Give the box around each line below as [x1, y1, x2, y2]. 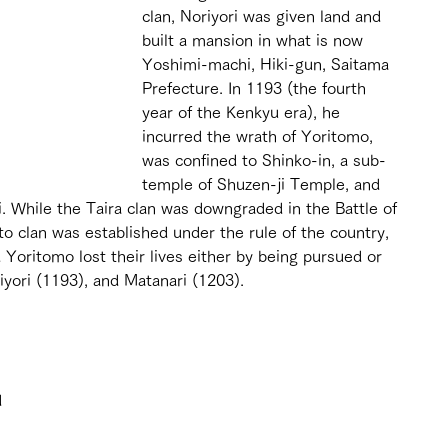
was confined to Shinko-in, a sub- [142, 151, 386, 168]
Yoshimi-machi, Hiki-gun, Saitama [142, 55, 394, 72]
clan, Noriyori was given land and [142, 7, 386, 24]
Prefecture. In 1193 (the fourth [142, 79, 371, 96]
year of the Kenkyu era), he [142, 103, 345, 120]
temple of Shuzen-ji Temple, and [142, 175, 385, 192]
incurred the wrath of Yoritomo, [142, 127, 378, 144]
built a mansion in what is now [142, 31, 368, 48]
